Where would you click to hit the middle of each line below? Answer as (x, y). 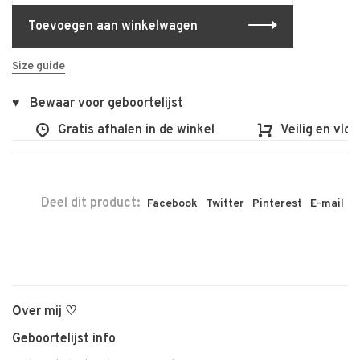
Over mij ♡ (44, 312)
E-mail (327, 204)
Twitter (225, 204)
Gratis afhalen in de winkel (125, 130)
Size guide (39, 66)
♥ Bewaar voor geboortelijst (98, 104)
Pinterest (277, 204)
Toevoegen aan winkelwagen (113, 27)
